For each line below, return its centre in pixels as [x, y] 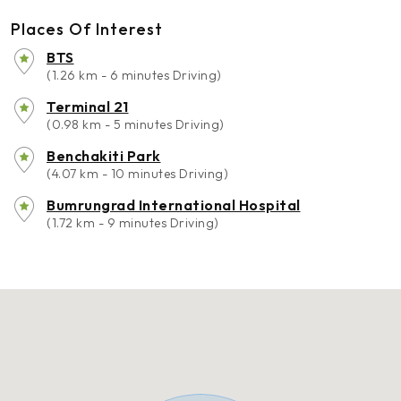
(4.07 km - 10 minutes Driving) [137, 174]
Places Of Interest [87, 29]
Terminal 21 [88, 107]
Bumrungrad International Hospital [174, 205]
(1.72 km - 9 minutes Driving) [133, 223]
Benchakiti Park [104, 156]
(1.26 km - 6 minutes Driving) [134, 75]
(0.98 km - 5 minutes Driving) [136, 124]
